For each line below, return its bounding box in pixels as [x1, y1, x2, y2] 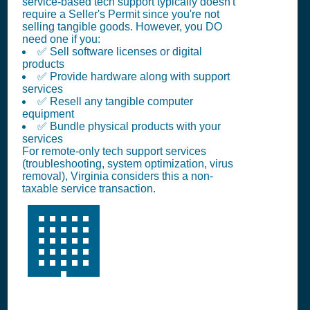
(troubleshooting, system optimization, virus [22, 158, 233, 170]
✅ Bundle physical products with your [37, 120, 221, 133]
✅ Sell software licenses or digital [37, 46, 202, 58]
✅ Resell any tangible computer [37, 95, 193, 108]
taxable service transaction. [22, 183, 156, 195]
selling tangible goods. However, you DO [22, 21, 222, 33]
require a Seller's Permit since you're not [22, 8, 219, 21]
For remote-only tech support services [22, 145, 206, 158]
